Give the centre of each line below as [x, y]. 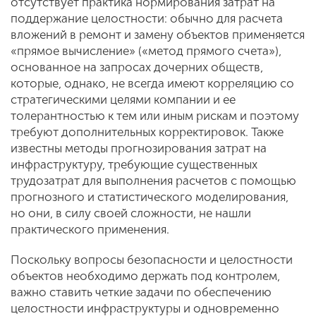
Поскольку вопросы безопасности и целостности [152, 260]
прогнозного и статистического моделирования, [150, 197]
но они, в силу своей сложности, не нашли [131, 213]
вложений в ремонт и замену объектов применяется [158, 35]
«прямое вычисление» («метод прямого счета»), [146, 51]
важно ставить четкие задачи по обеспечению [141, 292]
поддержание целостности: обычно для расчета [147, 18]
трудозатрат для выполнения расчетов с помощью [153, 181]
